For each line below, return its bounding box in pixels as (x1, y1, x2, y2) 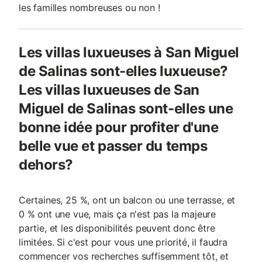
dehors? (19, 156, 73, 174)
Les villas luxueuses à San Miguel (19, 44, 239, 61)
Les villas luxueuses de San (19, 81, 199, 99)
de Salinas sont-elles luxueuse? (19, 63, 228, 80)
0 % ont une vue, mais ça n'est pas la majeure (19, 208, 216, 220)
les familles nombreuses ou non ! (19, 2, 160, 14)
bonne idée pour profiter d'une (19, 119, 219, 136)
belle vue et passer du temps (19, 137, 208, 155)
